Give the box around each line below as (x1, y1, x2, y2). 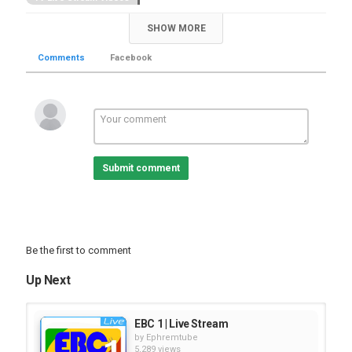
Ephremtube (146, 332, 198, 343)
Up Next (26, 273, 71, 288)
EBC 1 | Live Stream (134, 317, 229, 330)
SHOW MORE (146, 23, 206, 34)
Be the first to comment (26, 244, 131, 256)
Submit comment (101, 163, 180, 174)
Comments (38, 53, 85, 63)
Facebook (110, 53, 152, 63)
